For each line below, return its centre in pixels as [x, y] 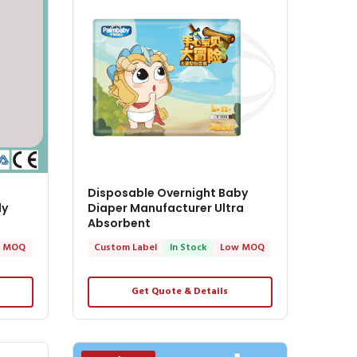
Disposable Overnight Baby [167, 192]
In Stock [188, 247]
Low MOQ [242, 247]
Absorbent [119, 223]
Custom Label [125, 247]
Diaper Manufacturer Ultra [165, 208]
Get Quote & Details [180, 291]
